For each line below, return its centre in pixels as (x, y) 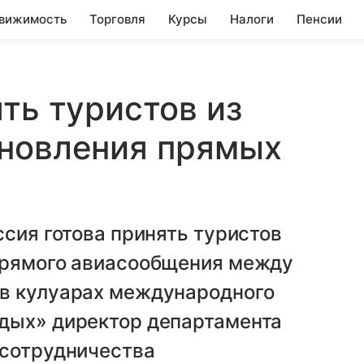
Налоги (252, 19)
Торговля (117, 19)
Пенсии (319, 19)
